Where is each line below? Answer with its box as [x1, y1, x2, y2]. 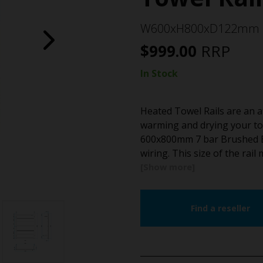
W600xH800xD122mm [140, 21, 259, 37]
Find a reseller [190, 203, 250, 214]
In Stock [140, 67, 178, 80]
